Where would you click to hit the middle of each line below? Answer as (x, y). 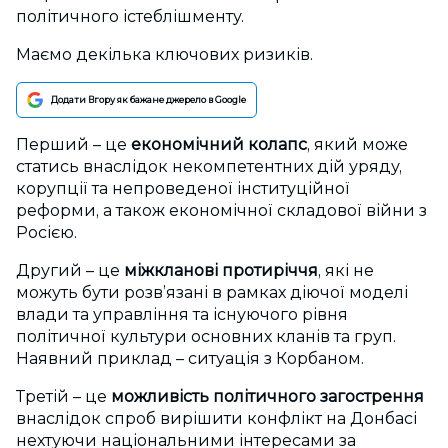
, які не (346, 271)
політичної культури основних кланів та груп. (206, 337)
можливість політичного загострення (267, 397)
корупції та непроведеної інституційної (183, 189)
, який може (357, 145)
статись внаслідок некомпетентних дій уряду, (209, 167)
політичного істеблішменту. (130, 17)
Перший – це (73, 145)
